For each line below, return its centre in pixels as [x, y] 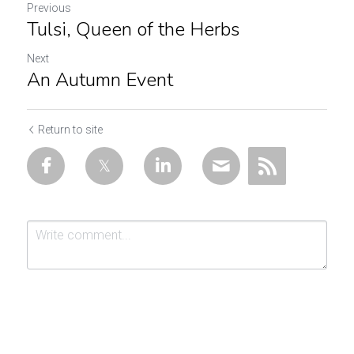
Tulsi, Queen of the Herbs [133, 29]
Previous [49, 8]
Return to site [70, 130]
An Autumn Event [100, 80]
